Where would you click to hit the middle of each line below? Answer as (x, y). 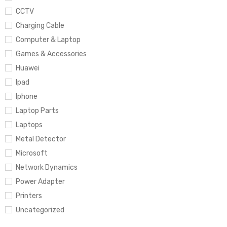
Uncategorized (40, 210)
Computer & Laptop (48, 40)
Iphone (27, 97)
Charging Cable (40, 26)
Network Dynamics (47, 167)
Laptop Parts (37, 111)
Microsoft (32, 153)
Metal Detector (41, 139)
